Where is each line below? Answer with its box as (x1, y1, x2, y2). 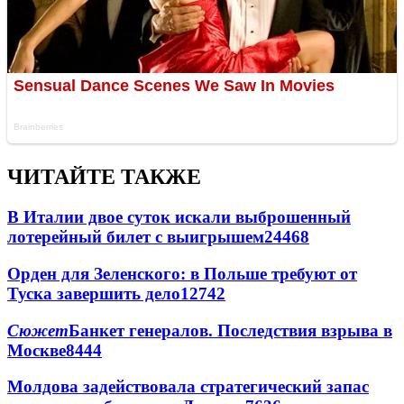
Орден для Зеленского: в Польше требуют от (7, 263, 357, 283)
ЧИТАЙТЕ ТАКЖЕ (7, 165, 201, 189)
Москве (7, 340, 66, 360)
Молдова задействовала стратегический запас (7, 377, 369, 397)
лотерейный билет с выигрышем (7, 227, 264, 247)
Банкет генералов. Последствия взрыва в (69, 320, 392, 340)
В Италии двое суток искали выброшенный (7, 207, 351, 227)
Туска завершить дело (7, 283, 180, 303)
